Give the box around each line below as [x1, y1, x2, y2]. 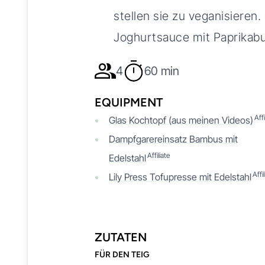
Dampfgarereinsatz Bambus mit [109, 132, 238, 145]
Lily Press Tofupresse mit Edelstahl [109, 170, 251, 183]
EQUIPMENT [95, 95, 163, 109]
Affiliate [147, 150, 170, 160]
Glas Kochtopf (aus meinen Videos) [109, 114, 253, 126]
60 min [144, 63, 179, 78]
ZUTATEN [95, 230, 147, 244]
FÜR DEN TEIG [95, 249, 150, 260]
